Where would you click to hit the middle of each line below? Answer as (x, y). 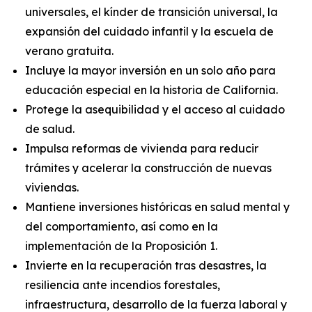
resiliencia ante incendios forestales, (123, 285)
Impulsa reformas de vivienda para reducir (142, 148)
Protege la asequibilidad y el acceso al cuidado (155, 109)
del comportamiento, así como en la (122, 226)
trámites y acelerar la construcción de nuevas (148, 168)
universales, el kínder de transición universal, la (151, 12)
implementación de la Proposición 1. (121, 246)
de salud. (50, 129)
